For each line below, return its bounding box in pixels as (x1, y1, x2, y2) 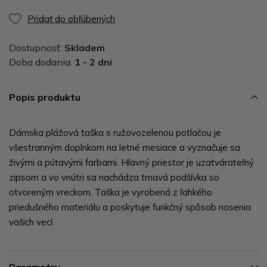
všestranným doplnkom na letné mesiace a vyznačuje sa (9, 141, 240, 153)
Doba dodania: (9, 55, 74, 68)
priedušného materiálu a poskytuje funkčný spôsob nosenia (9, 201, 251, 213)
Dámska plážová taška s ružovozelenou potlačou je (9, 126, 221, 138)
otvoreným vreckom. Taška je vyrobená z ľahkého (9, 186, 212, 198)
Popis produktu (9, 91, 80, 103)
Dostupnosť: (9, 41, 64, 54)
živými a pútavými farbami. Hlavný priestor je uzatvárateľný (9, 156, 254, 168)
